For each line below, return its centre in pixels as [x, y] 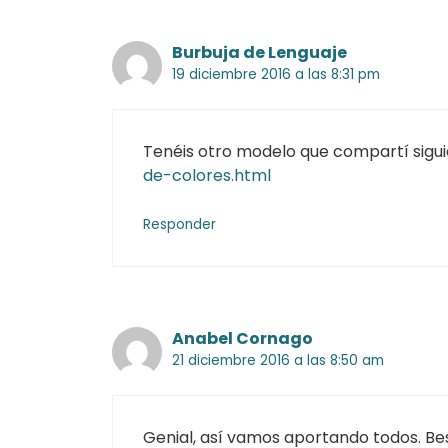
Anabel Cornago [242, 338]
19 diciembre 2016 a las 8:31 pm [276, 74]
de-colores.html [207, 175]
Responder [179, 224]
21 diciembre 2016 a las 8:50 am [278, 360]
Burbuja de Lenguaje [259, 52]
